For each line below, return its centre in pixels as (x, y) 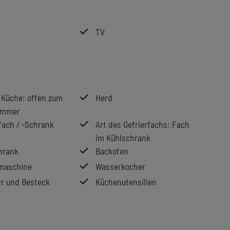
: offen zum (43, 97)
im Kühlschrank (123, 137)
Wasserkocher (120, 166)
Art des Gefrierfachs (131, 124)
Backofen (112, 151)
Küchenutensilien (126, 181)
